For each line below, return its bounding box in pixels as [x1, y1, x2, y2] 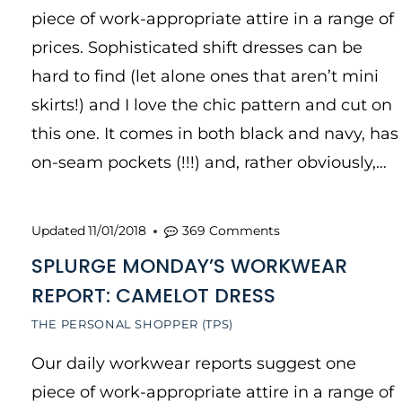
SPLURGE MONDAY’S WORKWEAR [31, 252, 347, 280]
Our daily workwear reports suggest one [31, 354, 356, 373]
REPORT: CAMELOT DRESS [31, 282, 275, 310]
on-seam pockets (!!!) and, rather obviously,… [31, 153, 387, 172]
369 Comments [182, 223, 281, 239]
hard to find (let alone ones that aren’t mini [31, 66, 379, 86]
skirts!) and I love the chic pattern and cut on [31, 95, 392, 115]
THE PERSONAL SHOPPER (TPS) [31, 317, 233, 331]
